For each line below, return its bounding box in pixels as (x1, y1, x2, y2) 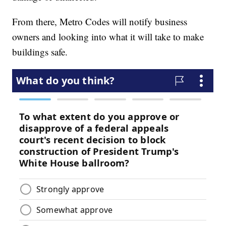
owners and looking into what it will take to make (12, 30, 204, 43)
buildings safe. (12, 45, 68, 59)
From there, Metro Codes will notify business (12, 15, 188, 28)
